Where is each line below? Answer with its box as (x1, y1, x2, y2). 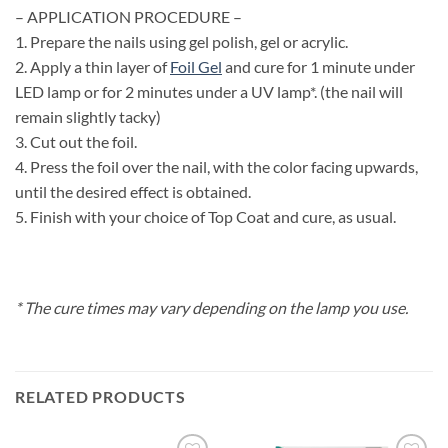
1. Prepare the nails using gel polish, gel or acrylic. (15, 31, 348, 51)
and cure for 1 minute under (222, 56, 415, 76)
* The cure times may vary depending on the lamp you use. (15, 298, 408, 318)
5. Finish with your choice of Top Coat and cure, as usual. (15, 206, 396, 226)
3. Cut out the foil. (15, 131, 137, 151)
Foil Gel (170, 56, 222, 76)
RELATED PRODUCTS (15, 387, 186, 407)
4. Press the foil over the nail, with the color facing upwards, (15, 156, 418, 176)
